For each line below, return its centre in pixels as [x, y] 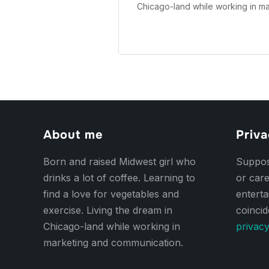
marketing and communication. [113, 243]
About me [73, 135]
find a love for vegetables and [111, 194]
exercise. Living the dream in [108, 210]
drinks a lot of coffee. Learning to [119, 178]
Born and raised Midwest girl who [119, 162]
